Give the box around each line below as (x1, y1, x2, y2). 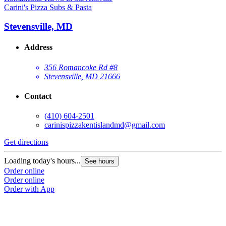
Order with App (4, 185, 54, 194)
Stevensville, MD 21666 (44, 72, 120, 81)
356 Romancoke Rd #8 (44, 63, 118, 72)
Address (24, 43, 52, 52)
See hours (85, 157, 115, 165)
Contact (24, 92, 51, 101)
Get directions (4, 138, 48, 147)
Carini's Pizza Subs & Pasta (4, 3, 92, 12)
